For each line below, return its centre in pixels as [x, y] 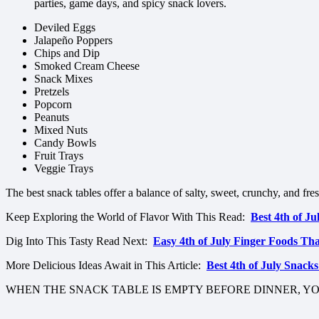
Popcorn [53, 104]
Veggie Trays [64, 168]
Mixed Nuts [61, 130]
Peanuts [52, 117]
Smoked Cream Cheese [87, 66]
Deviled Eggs [65, 27]
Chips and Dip [67, 53]
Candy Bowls [65, 142]
